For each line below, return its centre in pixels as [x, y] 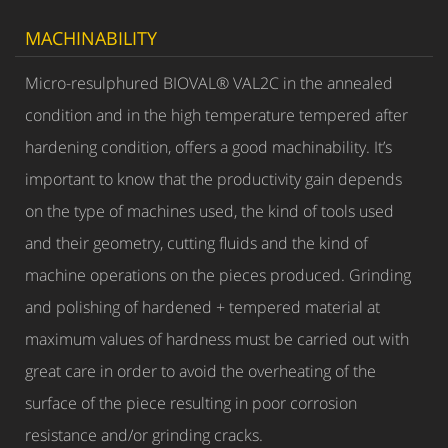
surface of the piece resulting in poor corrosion [191, 403]
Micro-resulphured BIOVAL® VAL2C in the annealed [209, 83]
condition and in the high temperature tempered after [216, 115]
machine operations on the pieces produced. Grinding [218, 275]
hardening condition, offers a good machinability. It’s [208, 147]
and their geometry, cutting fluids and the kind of [196, 243]
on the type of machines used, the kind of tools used [209, 211]
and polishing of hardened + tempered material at [202, 307]
